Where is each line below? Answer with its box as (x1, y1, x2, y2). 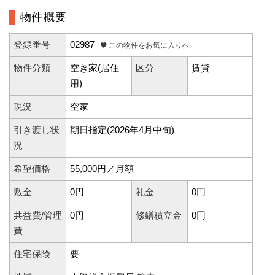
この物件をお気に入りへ (106, 41, 190, 50)
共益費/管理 (13, 211, 62, 221)
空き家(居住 (69, 63, 119, 74)
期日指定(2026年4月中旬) (69, 125, 174, 136)
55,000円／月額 (69, 164, 134, 174)
